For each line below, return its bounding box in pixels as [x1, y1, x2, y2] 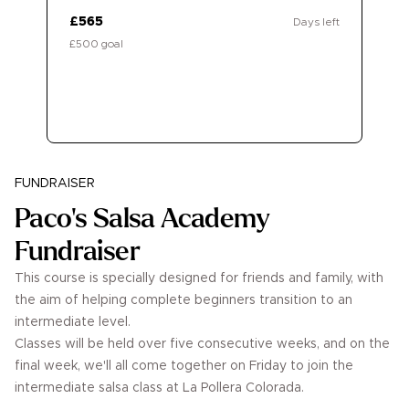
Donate [178, 90, 231, 106]
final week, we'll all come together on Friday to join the [15, 359, 353, 372]
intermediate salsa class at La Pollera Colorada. [15, 381, 304, 394]
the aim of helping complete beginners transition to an [15, 293, 352, 307]
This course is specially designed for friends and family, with [15, 271, 383, 285]
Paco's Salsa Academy [15, 203, 269, 233]
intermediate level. [15, 315, 131, 329]
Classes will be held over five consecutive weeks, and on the [15, 337, 390, 351]
